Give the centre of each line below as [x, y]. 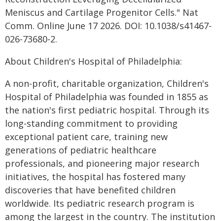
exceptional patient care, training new [86, 137]
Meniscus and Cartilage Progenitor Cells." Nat [102, 12]
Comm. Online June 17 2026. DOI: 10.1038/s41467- [108, 26]
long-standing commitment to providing [91, 123]
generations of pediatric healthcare [81, 150]
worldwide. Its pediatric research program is [100, 203]
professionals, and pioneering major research [102, 163]
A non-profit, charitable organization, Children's [107, 83]
